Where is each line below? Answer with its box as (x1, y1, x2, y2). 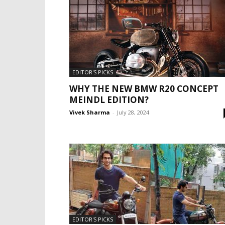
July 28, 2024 (117, 108, 149, 116)
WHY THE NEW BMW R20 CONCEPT (69, 83, 218, 94)
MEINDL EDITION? (69, 94, 149, 105)
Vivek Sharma (69, 108, 110, 116)
